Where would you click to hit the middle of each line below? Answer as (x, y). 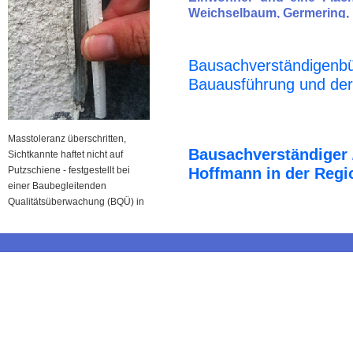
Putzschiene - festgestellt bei (69, 170)
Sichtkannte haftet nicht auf (65, 154)
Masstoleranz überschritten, (67, 139)
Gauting (25, 217)
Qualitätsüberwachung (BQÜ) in (76, 202)
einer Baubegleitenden (57, 186)
